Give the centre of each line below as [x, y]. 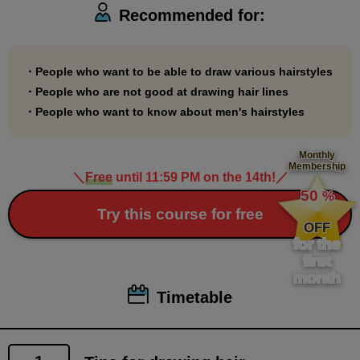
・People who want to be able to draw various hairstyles [178, 72]
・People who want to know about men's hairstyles [164, 112]
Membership [317, 167]
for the [317, 244]
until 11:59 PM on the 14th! [194, 178]
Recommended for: [192, 16]
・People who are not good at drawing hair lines [156, 92]
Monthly [317, 155]
